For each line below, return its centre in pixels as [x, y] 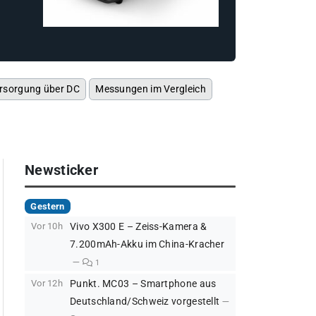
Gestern [48, 206]
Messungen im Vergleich [151, 89]
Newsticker [61, 170]
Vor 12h [47, 284]
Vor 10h [47, 226]
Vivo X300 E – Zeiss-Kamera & [139, 227]
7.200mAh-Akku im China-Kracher [147, 245]
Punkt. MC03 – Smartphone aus [143, 284]
